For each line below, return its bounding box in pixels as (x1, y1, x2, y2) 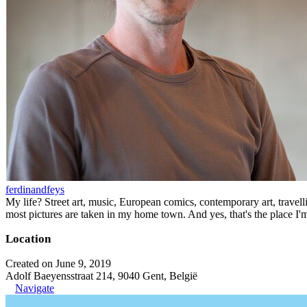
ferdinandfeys (5, 183, 64, 195)
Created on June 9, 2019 (5, 257, 111, 269)
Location (5, 232, 51, 245)
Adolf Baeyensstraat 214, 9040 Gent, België (5, 269, 197, 282)
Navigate (15, 282, 54, 294)
